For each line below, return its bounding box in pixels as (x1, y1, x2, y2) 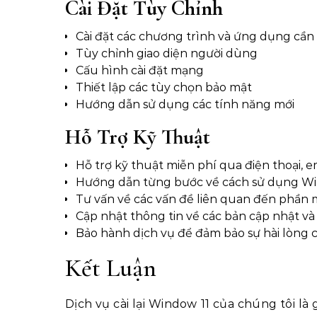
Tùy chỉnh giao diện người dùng (76, 47, 258, 61)
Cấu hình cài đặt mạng (76, 64, 204, 78)
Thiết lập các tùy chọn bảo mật (76, 81, 252, 95)
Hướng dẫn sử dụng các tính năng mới (76, 98, 294, 112)
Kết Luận (65, 253, 156, 284)
